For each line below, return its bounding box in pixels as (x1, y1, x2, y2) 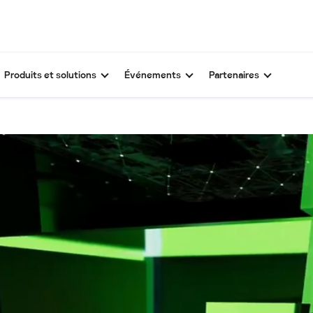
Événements (124, 68, 181, 80)
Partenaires (209, 68, 259, 80)
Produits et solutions (4, 68, 96, 80)
